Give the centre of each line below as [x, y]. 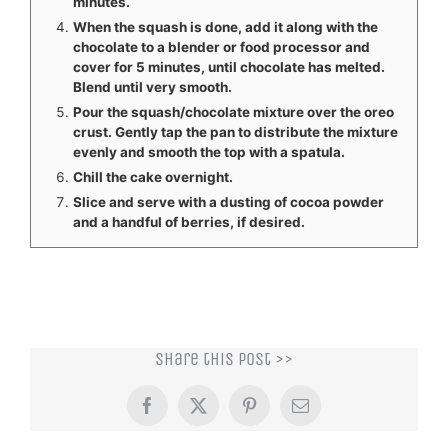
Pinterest [279, 412]
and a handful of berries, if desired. [188, 221]
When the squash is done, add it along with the [225, 26]
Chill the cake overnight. [152, 176]
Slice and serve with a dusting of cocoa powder [228, 201]
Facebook [180, 412]
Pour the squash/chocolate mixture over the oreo [233, 111]
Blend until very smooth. [152, 86]
